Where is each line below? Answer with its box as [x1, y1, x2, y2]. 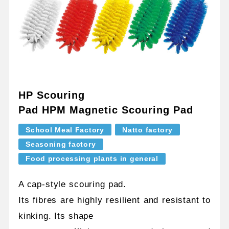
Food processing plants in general [26, 154, 158, 163]
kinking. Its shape [18, 211, 94, 221]
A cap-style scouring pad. [18, 179, 127, 190]
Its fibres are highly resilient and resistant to [18, 195, 211, 205]
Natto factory [122, 125, 173, 134]
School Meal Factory [26, 125, 104, 134]
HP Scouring [18, 89, 85, 101]
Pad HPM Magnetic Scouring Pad [18, 104, 194, 116]
